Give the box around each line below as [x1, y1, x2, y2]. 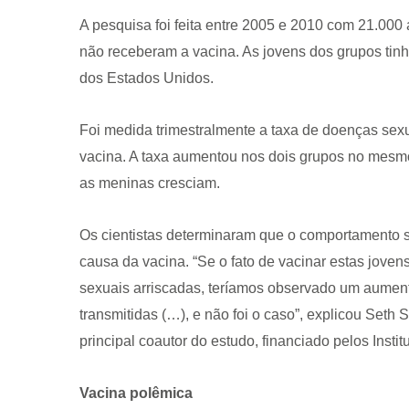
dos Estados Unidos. [79, 70, 214, 87]
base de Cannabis [196, 216, 327, 236]
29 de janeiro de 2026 [196, 254, 320, 269]
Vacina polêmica [79, 385, 193, 402]
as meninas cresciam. [79, 175, 220, 192]
